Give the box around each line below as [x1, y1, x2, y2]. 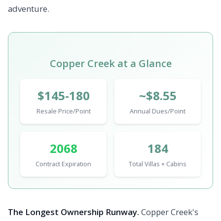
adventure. [8, 3, 49, 15]
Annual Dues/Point [130, 107, 185, 116]
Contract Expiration [36, 159, 91, 169]
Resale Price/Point [36, 107, 91, 116]
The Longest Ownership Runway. [8, 206, 139, 218]
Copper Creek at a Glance [49, 57, 172, 71]
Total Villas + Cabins [129, 159, 186, 169]
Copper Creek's [139, 206, 198, 218]
